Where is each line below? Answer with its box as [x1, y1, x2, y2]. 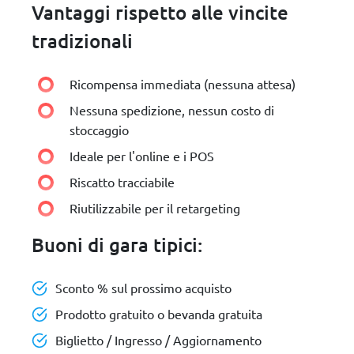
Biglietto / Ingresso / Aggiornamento [55, 332, 262, 348]
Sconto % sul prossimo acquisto [55, 280, 232, 296]
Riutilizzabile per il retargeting [70, 200, 240, 217]
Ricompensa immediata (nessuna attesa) [70, 76, 296, 92]
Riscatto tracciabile [70, 174, 175, 190]
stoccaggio [70, 122, 129, 138]
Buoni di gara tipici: [32, 232, 202, 258]
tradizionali [32, 28, 133, 54]
